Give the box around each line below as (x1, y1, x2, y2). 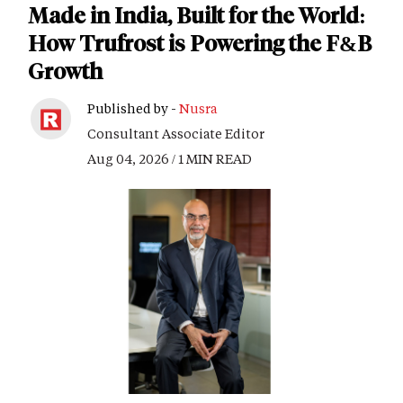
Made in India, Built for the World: (28, 3, 366, 30)
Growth (28, 58, 103, 85)
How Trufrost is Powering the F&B (28, 31, 372, 58)
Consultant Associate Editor (87, 125, 264, 143)
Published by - (87, 100, 179, 118)
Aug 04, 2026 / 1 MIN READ (87, 150, 252, 168)
